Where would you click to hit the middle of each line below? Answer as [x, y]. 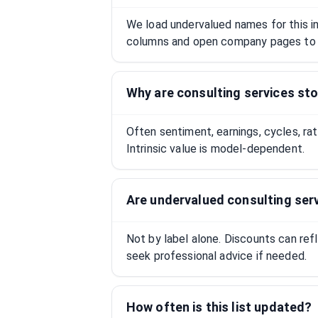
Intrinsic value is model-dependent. [215, 149]
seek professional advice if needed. [216, 256]
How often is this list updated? [219, 307]
